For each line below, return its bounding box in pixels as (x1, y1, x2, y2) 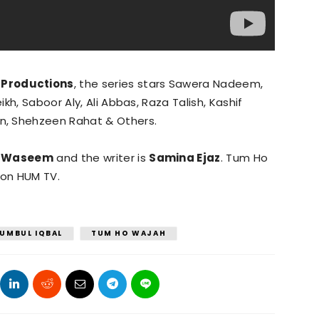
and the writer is (53, 150, 150, 165)
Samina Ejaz (149, 150, 221, 165)
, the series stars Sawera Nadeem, (73, 75, 263, 91)
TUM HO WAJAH (91, 227, 167, 239)
